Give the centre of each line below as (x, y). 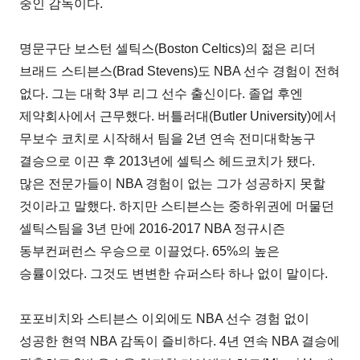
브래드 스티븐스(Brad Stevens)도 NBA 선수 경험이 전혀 (180, 71)
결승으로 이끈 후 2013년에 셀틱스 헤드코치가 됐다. (168, 161)
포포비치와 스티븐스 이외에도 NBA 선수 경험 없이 (165, 318)
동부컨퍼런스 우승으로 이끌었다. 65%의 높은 (150, 251)
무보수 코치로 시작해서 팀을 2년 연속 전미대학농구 (168, 138)
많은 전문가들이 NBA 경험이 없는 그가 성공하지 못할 (173, 183)
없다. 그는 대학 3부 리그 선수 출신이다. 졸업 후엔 (162, 93)
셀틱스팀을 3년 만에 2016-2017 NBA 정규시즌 (153, 228)
